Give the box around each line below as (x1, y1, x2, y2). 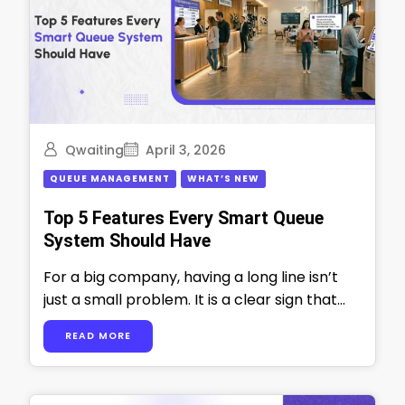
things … (43, 312, 99, 333)
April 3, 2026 (146, 141, 226, 159)
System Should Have (43, 231, 211, 251)
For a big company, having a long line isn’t (43, 267, 338, 287)
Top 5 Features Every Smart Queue (43, 208, 324, 229)
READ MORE (65, 328, 131, 343)
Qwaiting (65, 141, 124, 159)
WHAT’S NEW (187, 172, 259, 185)
